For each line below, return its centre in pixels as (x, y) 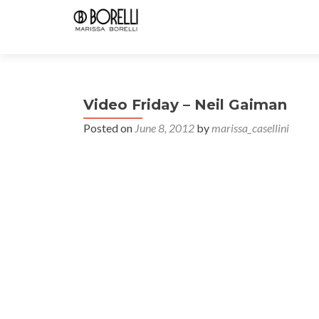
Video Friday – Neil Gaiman (185, 105)
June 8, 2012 (164, 128)
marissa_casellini (250, 128)
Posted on (109, 128)
